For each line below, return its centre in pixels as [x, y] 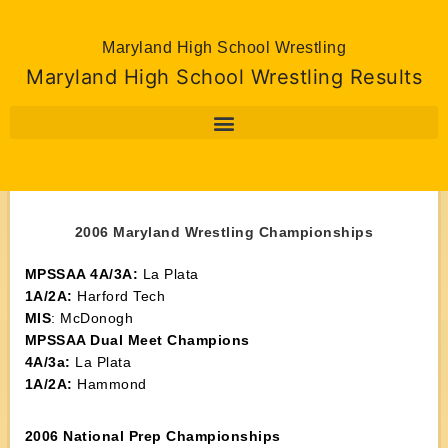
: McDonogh [92, 318]
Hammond [109, 384]
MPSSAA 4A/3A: [81, 274]
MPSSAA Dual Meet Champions [137, 340]
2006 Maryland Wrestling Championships [224, 232]
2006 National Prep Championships [152, 436]
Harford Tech [119, 296]
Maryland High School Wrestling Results [224, 77]
